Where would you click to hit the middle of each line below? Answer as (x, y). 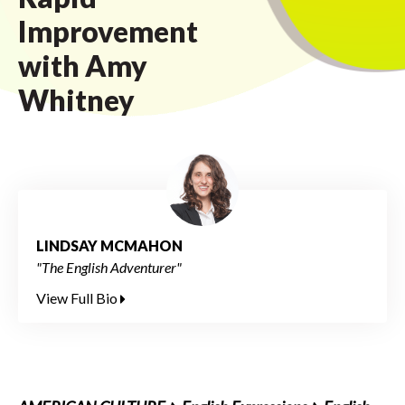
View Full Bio (78, 298)
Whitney (76, 100)
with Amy (83, 66)
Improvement (108, 31)
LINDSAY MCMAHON (109, 245)
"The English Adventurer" (109, 267)
